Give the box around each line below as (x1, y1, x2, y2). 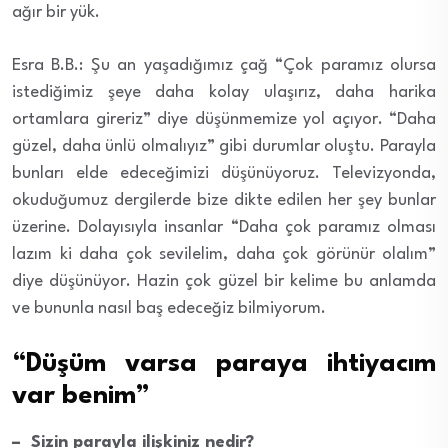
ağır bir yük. (12, 3, 100, 21)
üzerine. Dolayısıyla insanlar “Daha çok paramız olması (12, 218, 436, 236)
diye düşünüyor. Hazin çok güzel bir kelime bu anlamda (12, 272, 436, 290)
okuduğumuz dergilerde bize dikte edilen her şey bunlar (12, 191, 436, 209)
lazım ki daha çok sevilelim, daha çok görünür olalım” (12, 245, 436, 263)
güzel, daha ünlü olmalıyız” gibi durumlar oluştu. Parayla (12, 137, 436, 155)
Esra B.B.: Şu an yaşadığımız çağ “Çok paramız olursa (12, 56, 436, 74)
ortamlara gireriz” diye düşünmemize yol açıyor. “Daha (12, 110, 436, 128)
